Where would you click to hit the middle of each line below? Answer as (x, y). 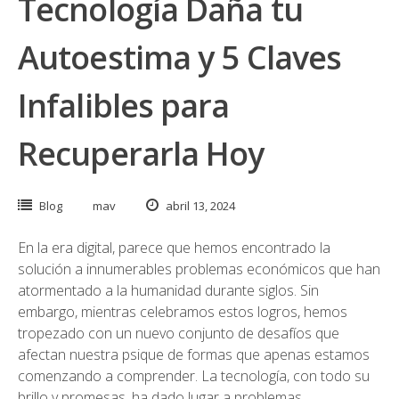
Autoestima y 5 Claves (180, 57)
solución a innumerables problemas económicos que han (199, 269)
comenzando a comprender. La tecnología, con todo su (194, 376)
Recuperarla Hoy (141, 154)
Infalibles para (124, 106)
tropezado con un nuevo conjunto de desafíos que (179, 333)
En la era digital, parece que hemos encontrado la (174, 248)
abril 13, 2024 (199, 206)
